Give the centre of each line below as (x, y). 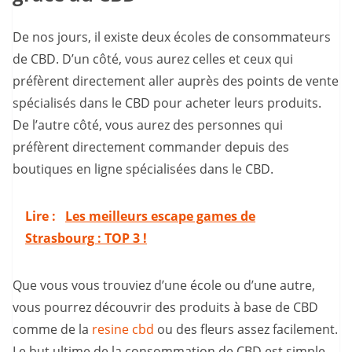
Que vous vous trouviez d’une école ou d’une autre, (164, 286)
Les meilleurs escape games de (160, 216)
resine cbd (123, 330)
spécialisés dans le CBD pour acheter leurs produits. (167, 103)
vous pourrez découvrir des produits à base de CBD (165, 308)
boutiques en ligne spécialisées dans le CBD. (143, 169)
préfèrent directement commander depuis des (151, 147)
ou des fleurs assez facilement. (246, 330)
